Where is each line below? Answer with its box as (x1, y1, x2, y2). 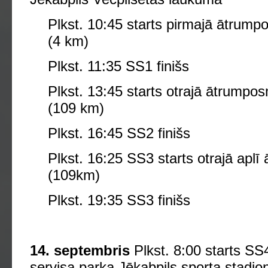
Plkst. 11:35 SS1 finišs (48, 58, 189, 74)
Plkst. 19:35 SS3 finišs (48, 192, 190, 208)
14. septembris (30, 242, 134, 258)
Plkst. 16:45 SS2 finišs (48, 125, 190, 141)
